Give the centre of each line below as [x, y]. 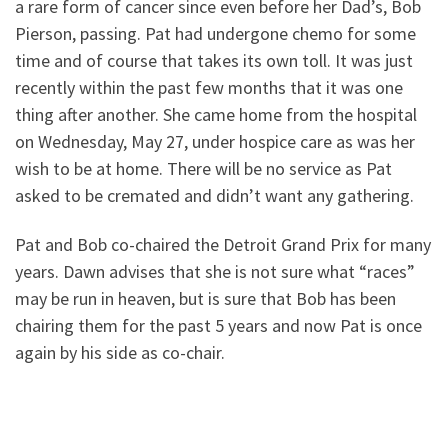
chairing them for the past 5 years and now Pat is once [218, 326]
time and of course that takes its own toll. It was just [214, 60]
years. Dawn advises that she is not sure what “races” [215, 272]
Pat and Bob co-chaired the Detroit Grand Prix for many [223, 245]
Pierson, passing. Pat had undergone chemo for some [215, 33]
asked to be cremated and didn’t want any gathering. [214, 195]
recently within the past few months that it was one [209, 87]
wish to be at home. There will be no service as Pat [203, 168]
